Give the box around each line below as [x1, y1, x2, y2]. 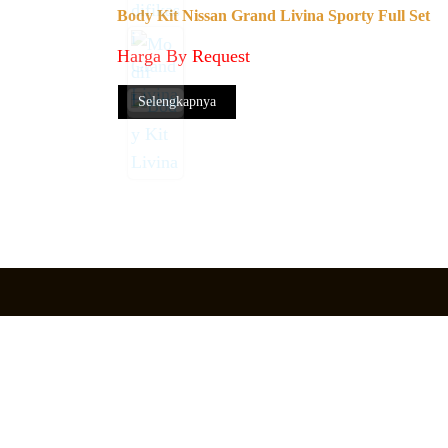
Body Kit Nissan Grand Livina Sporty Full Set [117, 7, 430, 24]
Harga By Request [117, 46, 250, 66]
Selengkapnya [138, 94, 216, 109]
